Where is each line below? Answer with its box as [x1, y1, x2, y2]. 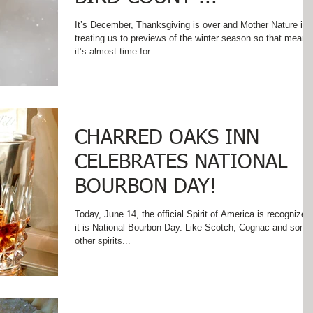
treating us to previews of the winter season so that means [75, 33, 312, 43]
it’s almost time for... [75, 46, 158, 57]
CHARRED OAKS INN [75, 128, 259, 149]
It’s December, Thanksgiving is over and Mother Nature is [75, 20, 307, 30]
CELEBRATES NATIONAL [75, 152, 287, 173]
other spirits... [75, 235, 131, 247]
